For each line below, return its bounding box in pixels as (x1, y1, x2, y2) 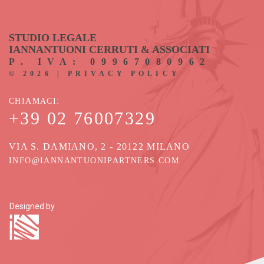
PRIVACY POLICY (68, 70, 180, 78)
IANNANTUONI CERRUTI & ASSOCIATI (9, 44, 210, 55)
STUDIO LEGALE (9, 32, 97, 44)
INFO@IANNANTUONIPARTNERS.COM (9, 156, 180, 165)
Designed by (9, 202, 55, 211)
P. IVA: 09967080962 (9, 57, 211, 67)
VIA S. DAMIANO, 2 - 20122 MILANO (9, 141, 190, 151)
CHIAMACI (9, 97, 57, 105)
